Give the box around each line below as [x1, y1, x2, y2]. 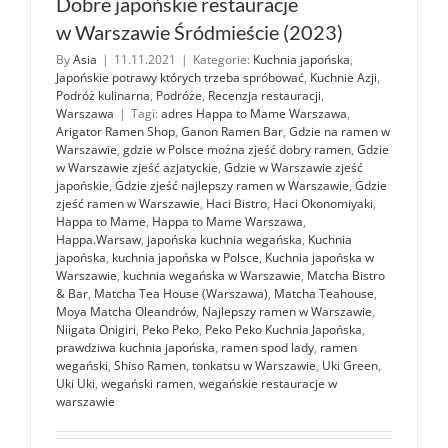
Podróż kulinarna [56, 86, 150, 104]
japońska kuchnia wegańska [147, 230, 302, 248]
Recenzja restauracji [208, 86, 321, 104]
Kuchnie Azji [310, 68, 377, 86]
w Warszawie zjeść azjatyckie [56, 158, 218, 176]
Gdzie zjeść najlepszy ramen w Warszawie [115, 176, 349, 194]
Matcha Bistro [307, 266, 385, 284]
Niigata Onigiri [56, 320, 136, 338]
